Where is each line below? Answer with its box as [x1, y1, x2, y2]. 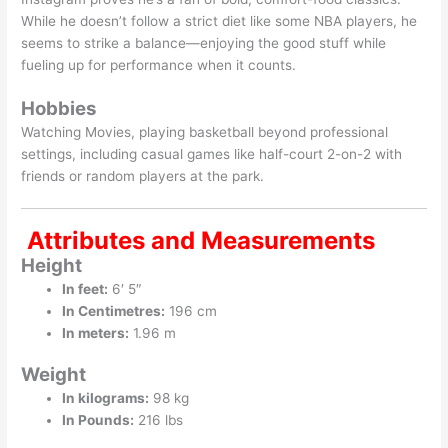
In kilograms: [62, 390, 150, 407]
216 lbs [134, 412, 184, 429]
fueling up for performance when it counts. [21, 56, 297, 73]
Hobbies [21, 96, 97, 120]
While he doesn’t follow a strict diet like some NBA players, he [21, 12, 418, 29]
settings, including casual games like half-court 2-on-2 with [21, 145, 403, 162]
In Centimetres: [62, 302, 166, 319]
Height [21, 253, 83, 277]
